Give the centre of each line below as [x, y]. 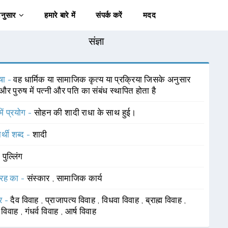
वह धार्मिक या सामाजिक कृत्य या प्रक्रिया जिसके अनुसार [102, 79]
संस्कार [39, 178]
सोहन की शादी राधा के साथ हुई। [85, 112]
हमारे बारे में [60, 15]
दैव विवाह [26, 200]
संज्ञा [96, 41]
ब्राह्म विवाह [165, 200]
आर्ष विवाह [80, 211]
